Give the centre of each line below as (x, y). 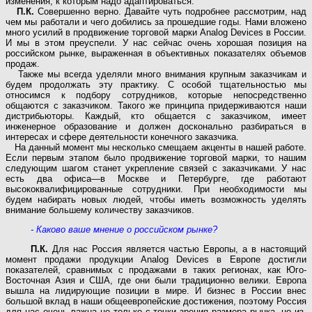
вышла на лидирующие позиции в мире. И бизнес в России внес (156, 291)
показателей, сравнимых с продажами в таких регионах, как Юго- (156, 270)
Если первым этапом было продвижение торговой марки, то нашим (156, 158)
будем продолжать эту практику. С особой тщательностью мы (156, 85)
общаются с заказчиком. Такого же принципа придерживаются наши (156, 106)
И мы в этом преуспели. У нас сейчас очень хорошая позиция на (156, 43)
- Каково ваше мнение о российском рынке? (124, 230)
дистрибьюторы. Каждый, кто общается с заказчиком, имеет (156, 116)
